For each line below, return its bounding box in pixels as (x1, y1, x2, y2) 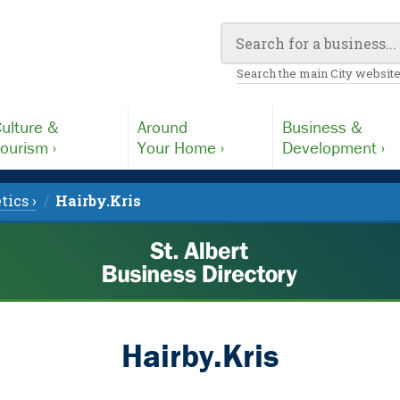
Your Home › (137, 137, 224, 158)
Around (137, 116, 187, 137)
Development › (282, 137, 386, 158)
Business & (282, 116, 363, 137)
